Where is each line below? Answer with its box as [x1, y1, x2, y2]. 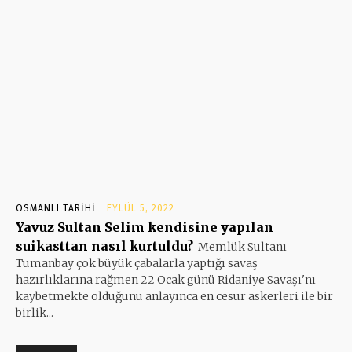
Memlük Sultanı [198, 239, 287, 254]
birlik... [16, 305, 53, 320]
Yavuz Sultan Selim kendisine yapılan [16, 218, 273, 235]
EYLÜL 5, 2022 [107, 202, 174, 214]
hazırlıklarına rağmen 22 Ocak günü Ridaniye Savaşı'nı [16, 272, 316, 287]
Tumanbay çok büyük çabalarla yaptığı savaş [16, 255, 258, 270]
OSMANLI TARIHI [16, 202, 96, 214]
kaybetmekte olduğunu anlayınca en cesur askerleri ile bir [16, 288, 333, 303]
